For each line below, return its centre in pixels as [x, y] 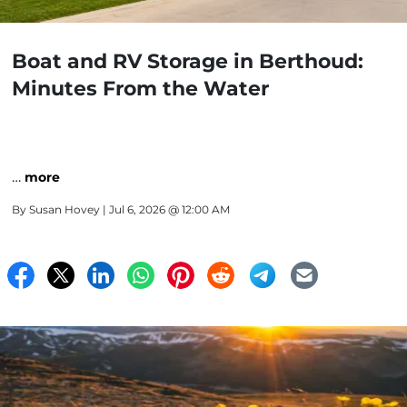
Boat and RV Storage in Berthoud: [188, 61]
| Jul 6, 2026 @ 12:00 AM [165, 209]
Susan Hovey [65, 209]
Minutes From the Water [140, 89]
